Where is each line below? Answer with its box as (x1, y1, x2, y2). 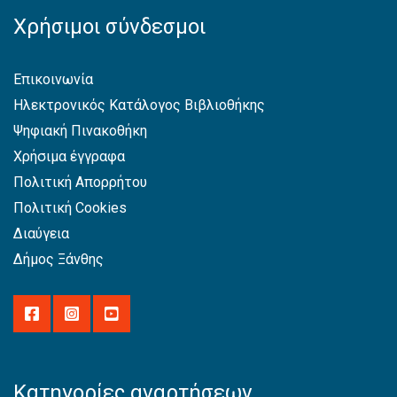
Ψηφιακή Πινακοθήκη (13, 122, 147, 140)
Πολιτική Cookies (13, 199, 127, 217)
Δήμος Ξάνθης (13, 251, 104, 269)
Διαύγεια (13, 225, 69, 243)
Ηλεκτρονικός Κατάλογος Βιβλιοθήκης (13, 97, 265, 114)
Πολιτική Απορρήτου (13, 174, 147, 191)
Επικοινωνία (13, 71, 93, 89)
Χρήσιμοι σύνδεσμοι (13, 14, 206, 40)
